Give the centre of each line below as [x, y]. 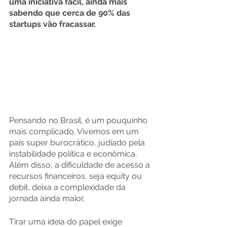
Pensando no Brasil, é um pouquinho [79, 121]
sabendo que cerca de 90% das [71, 13]
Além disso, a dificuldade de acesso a [81, 165]
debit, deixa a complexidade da [68, 187]
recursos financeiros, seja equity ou [77, 176]
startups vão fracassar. [52, 24]
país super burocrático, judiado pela [78, 143]
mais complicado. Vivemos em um [75, 132]
